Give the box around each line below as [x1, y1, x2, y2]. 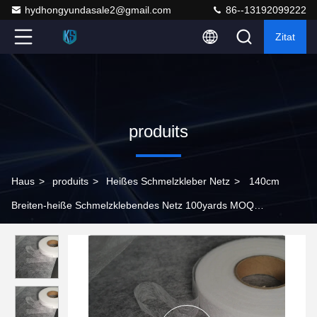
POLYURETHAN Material [11, 224, 123, 235]
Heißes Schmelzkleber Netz [106, 175, 230, 187]
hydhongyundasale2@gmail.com [25, 4, 171, 16]
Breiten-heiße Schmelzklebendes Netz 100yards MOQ [11, 200, 254, 211]
